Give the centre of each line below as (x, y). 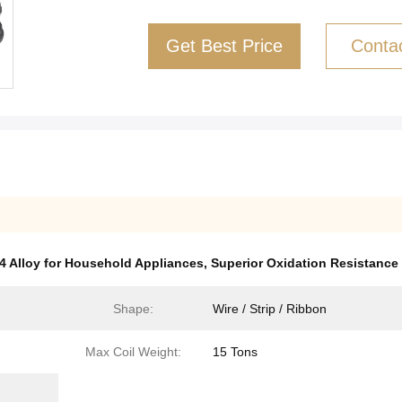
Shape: (133, 309)
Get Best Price (224, 46)
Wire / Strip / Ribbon (270, 309)
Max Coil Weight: (133, 352)
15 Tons (235, 352)
